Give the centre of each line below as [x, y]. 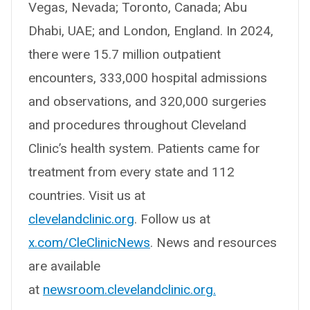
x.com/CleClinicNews [89, 242]
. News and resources [213, 242]
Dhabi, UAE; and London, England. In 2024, [151, 30]
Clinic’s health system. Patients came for [144, 148]
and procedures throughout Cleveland [137, 125]
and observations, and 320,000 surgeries [147, 101]
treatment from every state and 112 [131, 172]
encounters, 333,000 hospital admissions [148, 77]
